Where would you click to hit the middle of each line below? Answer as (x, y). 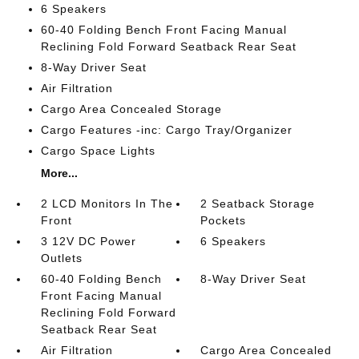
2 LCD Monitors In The (107, 203)
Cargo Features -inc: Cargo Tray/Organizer (166, 129)
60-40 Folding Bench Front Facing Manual (163, 29)
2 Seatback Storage (258, 203)
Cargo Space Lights (98, 150)
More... (59, 173)
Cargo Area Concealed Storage (131, 109)
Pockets (224, 220)
